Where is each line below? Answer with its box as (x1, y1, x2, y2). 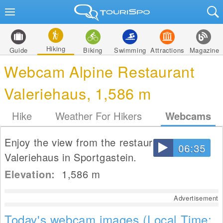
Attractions (150, 45, 184, 55)
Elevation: (4, 167, 62, 181)
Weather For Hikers (55, 109, 142, 123)
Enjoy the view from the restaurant (4, 135, 168, 149)
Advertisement (174, 193, 219, 203)
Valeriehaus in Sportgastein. (4, 150, 137, 164)
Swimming (113, 45, 146, 55)
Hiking (46, 44, 66, 53)
